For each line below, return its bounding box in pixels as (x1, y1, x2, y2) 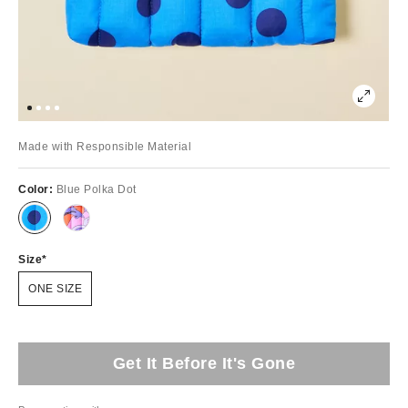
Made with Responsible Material (18, 139, 191, 153)
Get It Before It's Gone (112, 353, 296, 372)
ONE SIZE (28, 281, 82, 295)
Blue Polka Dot (56, 182, 137, 196)
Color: (18, 182, 56, 196)
